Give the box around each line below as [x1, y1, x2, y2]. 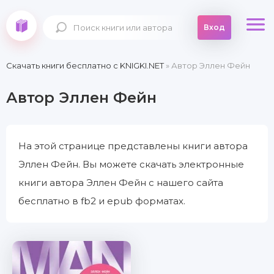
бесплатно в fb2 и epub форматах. [18, 195, 185, 207]
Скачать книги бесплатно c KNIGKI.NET [6, 61, 164, 70]
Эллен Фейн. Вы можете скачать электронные [18, 158, 244, 170]
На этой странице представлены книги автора [18, 140, 248, 152]
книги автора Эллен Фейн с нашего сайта [18, 177, 223, 188]
